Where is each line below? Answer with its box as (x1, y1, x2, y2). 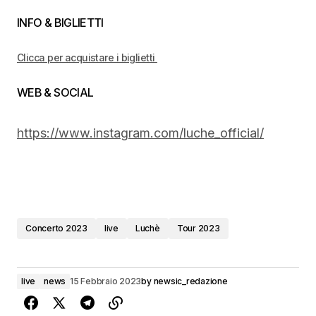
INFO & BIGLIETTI (17, 16, 107, 30)
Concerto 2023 (25, 223, 87, 234)
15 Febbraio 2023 (70, 276, 142, 287)
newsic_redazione (153, 276, 228, 287)
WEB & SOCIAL (17, 85, 96, 100)
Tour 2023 (176, 223, 220, 234)
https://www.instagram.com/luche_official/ (17, 126, 264, 141)
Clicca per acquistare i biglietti (17, 51, 157, 64)
